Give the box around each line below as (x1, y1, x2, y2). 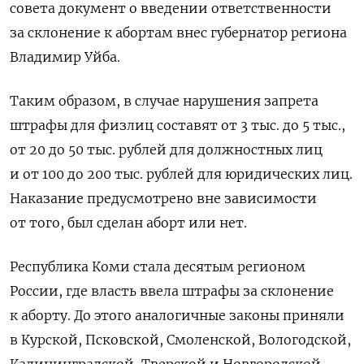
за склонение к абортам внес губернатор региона (10, 24, 347, 41)
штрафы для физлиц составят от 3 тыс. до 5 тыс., (10, 116, 345, 133)
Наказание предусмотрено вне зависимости (10, 189, 317, 206)
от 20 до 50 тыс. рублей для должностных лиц (10, 141, 323, 158)
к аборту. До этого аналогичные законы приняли (10, 306, 344, 323)
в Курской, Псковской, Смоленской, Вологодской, (10, 331, 351, 348)
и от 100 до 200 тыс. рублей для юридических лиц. (10, 165, 353, 182)
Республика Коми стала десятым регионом (10, 258, 305, 275)
